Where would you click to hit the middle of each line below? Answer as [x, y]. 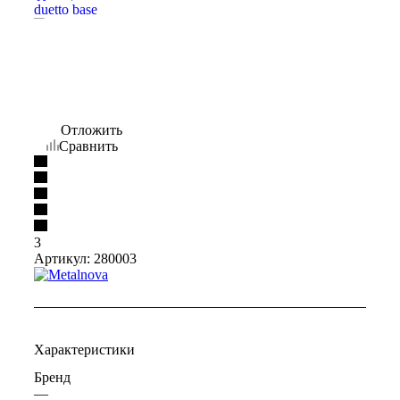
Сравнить [88, 146]
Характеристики [84, 349]
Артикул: [62, 258]
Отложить [92, 129]
